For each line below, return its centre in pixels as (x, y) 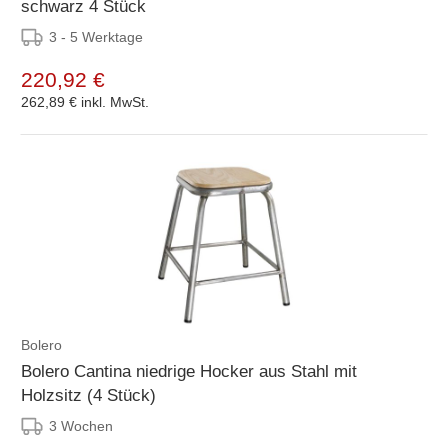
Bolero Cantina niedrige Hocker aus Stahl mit (189, 371)
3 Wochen (81, 425)
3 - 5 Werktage (96, 36)
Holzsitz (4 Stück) (88, 395)
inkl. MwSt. (115, 101)
